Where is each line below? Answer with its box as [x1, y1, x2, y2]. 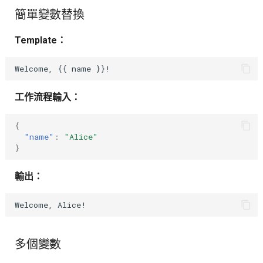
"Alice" [63, 131, 98, 142]
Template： [14, 35, 66, 46]
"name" [23, 131, 54, 142]
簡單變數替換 [14, 8, 85, 22]
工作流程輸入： [14, 92, 80, 103]
